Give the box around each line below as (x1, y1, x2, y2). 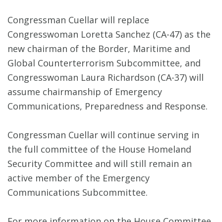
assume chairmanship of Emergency (7, 86, 162, 98)
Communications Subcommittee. (7, 186, 150, 199)
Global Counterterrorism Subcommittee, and (7, 57, 201, 69)
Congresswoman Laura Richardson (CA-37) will (7, 71, 204, 84)
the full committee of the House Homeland (7, 143, 191, 156)
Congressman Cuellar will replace (7, 14, 149, 26)
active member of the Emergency (7, 172, 150, 184)
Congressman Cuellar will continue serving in (7, 129, 199, 141)
